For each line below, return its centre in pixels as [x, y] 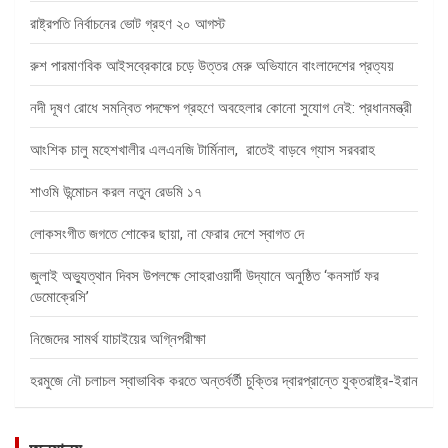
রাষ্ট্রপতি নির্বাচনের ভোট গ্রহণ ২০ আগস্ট [127, 24]
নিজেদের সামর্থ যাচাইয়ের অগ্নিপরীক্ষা [118, 339]
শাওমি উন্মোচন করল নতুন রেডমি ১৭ [116, 192]
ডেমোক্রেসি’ [59, 297]
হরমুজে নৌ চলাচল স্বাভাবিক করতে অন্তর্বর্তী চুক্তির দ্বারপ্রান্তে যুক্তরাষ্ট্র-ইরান [224, 381]
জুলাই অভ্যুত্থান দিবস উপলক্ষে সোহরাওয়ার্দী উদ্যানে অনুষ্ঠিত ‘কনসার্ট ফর [204, 276]
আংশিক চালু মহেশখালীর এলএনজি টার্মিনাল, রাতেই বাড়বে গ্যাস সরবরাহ [202, 150]
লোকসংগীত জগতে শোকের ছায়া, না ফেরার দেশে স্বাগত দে [167, 234]
